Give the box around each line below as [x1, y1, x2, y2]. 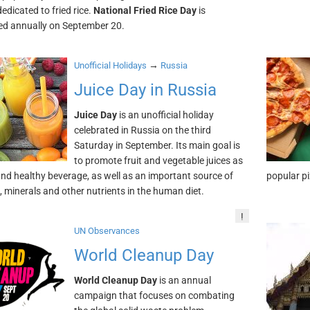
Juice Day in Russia [73, 80, 217, 100]
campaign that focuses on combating [73, 290, 235, 301]
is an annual [156, 275, 211, 286]
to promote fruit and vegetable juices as [73, 155, 243, 166]
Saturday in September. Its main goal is [73, 140, 240, 151]
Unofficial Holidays [73, 60, 147, 71]
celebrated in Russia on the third [73, 125, 211, 136]
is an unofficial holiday [116, 109, 214, 120]
